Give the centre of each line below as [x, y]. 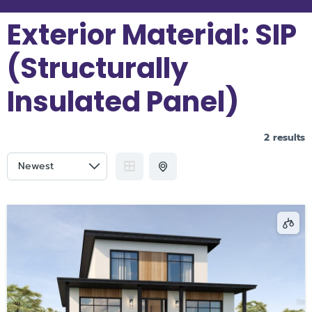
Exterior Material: [131, 34]
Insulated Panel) [123, 101]
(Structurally [97, 68]
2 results [284, 137]
